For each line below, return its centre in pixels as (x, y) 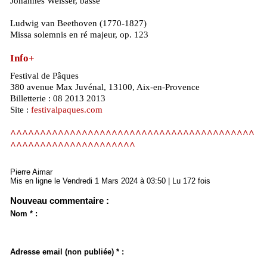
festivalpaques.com (67, 109)
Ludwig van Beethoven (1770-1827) (78, 23)
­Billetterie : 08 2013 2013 (58, 98)
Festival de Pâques (47, 75)
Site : (21, 109)
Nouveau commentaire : (60, 200)
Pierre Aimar (31, 172)
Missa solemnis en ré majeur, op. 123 (79, 34)
